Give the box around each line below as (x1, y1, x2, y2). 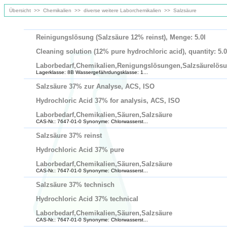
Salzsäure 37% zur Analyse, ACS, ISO (36, 83, 155, 90)
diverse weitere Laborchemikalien (84, 8, 161, 13)
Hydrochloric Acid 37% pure (36, 146, 124, 154)
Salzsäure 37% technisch (36, 181, 115, 188)
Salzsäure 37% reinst (36, 132, 102, 139)
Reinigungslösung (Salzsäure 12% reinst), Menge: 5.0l (36, 33, 206, 41)
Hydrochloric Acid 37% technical (36, 195, 138, 203)
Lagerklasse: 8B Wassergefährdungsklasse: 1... (36, 69, 148, 75)
